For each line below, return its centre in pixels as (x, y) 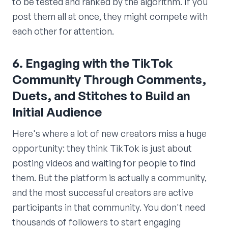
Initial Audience (57, 112)
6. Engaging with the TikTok (93, 63)
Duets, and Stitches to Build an (101, 96)
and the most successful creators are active (103, 193)
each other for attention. (63, 31)
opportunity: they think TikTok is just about (102, 148)
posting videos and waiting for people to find (104, 163)
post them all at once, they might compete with (110, 17)
